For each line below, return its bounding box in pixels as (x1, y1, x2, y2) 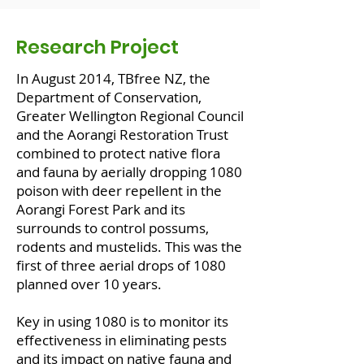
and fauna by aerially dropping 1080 (16, 162, 242, 181)
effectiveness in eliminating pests (16, 331, 227, 349)
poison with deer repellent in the (16, 181, 222, 200)
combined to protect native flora (16, 144, 220, 162)
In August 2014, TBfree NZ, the (16, 69, 210, 88)
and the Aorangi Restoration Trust (16, 125, 228, 144)
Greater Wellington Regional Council (16, 106, 244, 125)
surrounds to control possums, (16, 219, 209, 237)
